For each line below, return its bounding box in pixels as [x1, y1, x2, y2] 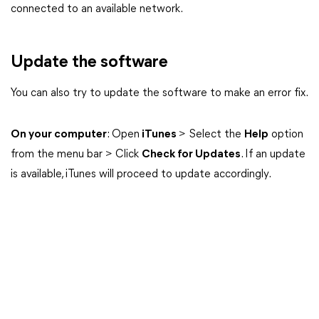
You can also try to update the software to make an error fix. [11, 88, 308, 99]
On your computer [11, 129, 107, 140]
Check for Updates [142, 149, 241, 160]
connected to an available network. [11, 4, 183, 15]
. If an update [241, 149, 305, 160]
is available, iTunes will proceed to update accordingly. [11, 169, 271, 180]
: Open [107, 129, 140, 140]
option [268, 129, 303, 140]
